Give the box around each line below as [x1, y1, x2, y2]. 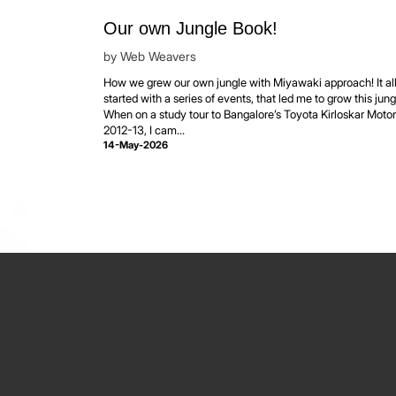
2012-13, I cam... [103, 122, 185, 137]
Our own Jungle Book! [103, 18, 278, 38]
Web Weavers [120, 48, 196, 64]
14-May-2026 [103, 138, 168, 151]
